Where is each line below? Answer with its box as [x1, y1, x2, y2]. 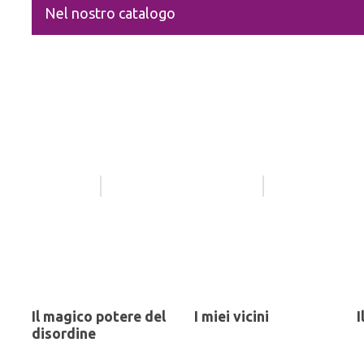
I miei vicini [194, 308, 269, 324]
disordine [32, 325, 96, 341]
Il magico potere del [32, 308, 166, 324]
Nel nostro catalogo [45, 4, 175, 21]
